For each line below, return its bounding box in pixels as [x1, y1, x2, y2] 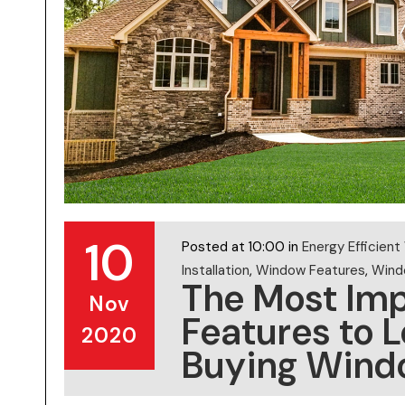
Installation [182, 260, 250, 279]
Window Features [256, 260, 365, 279]
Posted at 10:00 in [182, 237, 302, 256]
